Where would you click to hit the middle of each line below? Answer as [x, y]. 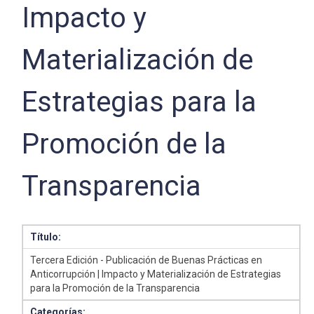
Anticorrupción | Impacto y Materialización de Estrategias [156, 274]
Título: [46, 237]
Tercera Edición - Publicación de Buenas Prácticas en [146, 260]
